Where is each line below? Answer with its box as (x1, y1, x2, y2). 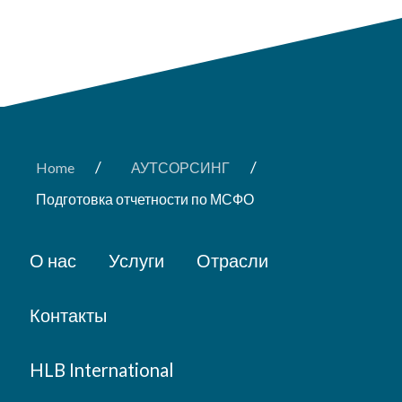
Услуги (108, 249, 164, 271)
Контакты (29, 303, 107, 326)
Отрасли (196, 249, 268, 271)
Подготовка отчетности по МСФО (36, 190, 254, 208)
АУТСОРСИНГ (131, 159, 230, 177)
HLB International (29, 358, 174, 380)
